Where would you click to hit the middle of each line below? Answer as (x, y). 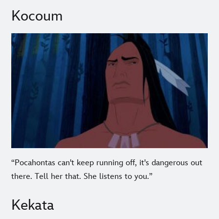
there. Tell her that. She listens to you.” (82, 176)
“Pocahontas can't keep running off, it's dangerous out (107, 163)
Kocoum (37, 16)
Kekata (33, 205)
